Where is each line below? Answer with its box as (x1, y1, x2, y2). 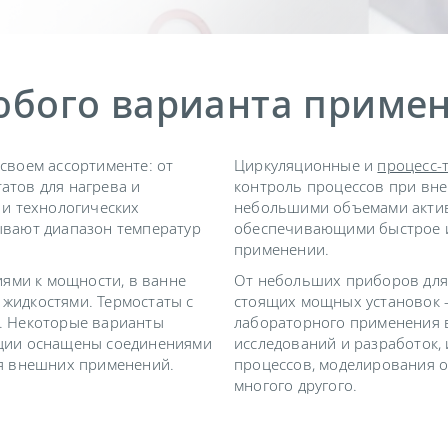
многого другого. (234, 375, 358, 395)
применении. (234, 239, 330, 259)
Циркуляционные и (234, 155, 378, 175)
